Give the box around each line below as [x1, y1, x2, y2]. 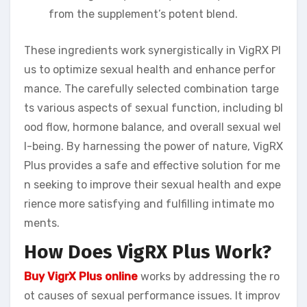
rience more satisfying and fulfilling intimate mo [24, 197, 274, 211]
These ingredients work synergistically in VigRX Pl [24, 44, 281, 58]
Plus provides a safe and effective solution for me [24, 159, 280, 173]
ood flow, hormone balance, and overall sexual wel [24, 121, 281, 134]
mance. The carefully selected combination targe [24, 82, 279, 96]
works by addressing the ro [138, 269, 280, 283]
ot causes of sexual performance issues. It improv [24, 288, 280, 302]
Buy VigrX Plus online [24, 269, 138, 283]
